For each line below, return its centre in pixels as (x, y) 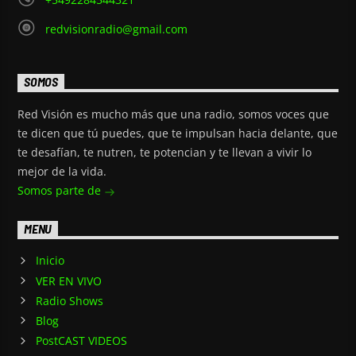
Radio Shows (69, 300)
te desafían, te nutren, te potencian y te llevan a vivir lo (165, 153)
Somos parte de (61, 191)
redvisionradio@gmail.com (116, 29)
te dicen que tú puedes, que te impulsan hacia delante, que (178, 133)
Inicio (50, 261)
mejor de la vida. (62, 172)
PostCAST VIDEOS (81, 341)
